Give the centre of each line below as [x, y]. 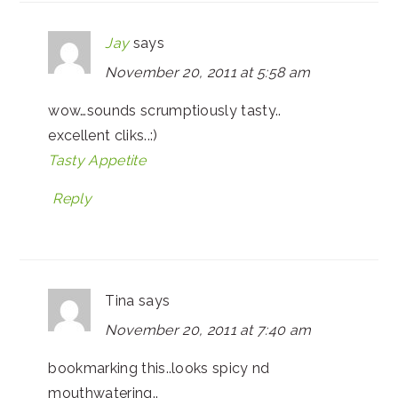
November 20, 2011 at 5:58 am [208, 72]
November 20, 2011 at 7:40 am [208, 330]
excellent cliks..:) [103, 135]
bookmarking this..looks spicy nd [159, 368]
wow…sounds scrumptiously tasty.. [165, 110]
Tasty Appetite [97, 160]
